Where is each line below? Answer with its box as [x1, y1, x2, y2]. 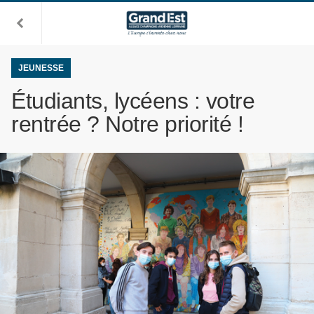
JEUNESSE [18, 63, 64, 73]
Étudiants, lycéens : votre [11, 88, 255, 114]
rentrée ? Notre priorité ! [11, 111, 244, 137]
